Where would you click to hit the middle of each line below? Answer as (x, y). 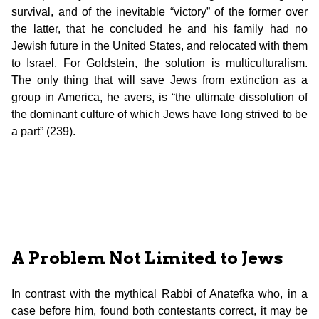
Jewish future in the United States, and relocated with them (159, 46)
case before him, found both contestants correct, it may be (159, 310)
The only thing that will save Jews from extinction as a (159, 80)
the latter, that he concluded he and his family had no (159, 28)
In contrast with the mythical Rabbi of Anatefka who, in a (159, 293)
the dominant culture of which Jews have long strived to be (159, 114)
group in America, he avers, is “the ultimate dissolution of (159, 97)
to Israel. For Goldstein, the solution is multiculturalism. (159, 63)
